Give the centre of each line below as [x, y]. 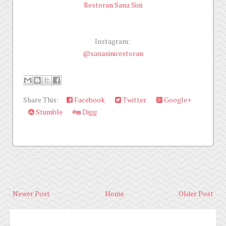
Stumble [48, 112]
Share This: [42, 100]
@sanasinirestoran [113, 53]
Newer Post [31, 193]
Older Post [196, 193]
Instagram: [113, 41]
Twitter [134, 100]
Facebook [89, 100]
